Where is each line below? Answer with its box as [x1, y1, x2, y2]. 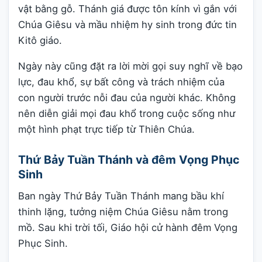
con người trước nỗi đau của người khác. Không [18, 91, 236, 104]
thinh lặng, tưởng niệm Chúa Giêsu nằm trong [18, 206, 228, 218]
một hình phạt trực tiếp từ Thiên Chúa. [18, 123, 195, 135]
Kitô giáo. [18, 35, 62, 47]
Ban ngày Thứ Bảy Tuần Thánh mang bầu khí [18, 190, 224, 202]
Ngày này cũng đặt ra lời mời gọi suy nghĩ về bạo [18, 60, 243, 72]
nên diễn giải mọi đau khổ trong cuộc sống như [18, 107, 235, 119]
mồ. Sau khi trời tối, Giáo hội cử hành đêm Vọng [18, 222, 237, 234]
